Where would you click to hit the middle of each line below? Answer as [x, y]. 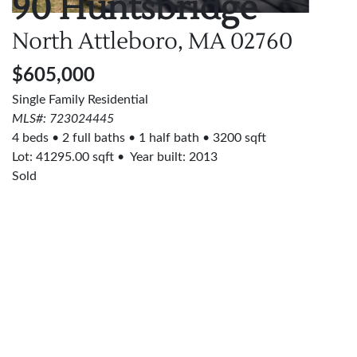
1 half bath [169, 138]
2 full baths [94, 138]
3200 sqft [239, 138]
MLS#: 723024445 [63, 119]
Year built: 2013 [173, 157]
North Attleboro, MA [119, 41]
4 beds [30, 138]
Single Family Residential [80, 100]
